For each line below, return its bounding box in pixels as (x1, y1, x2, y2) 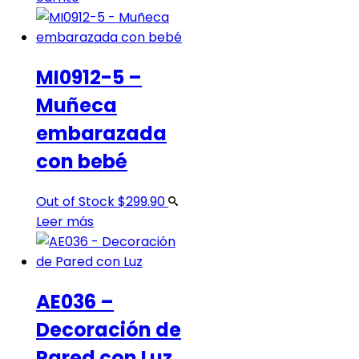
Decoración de (36, 317, 181, 344)
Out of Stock (36, 192, 115, 212)
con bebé (36, 148, 127, 175)
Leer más (36, 212, 94, 232)
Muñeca (36, 92, 117, 119)
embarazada (36, 120, 167, 147)
